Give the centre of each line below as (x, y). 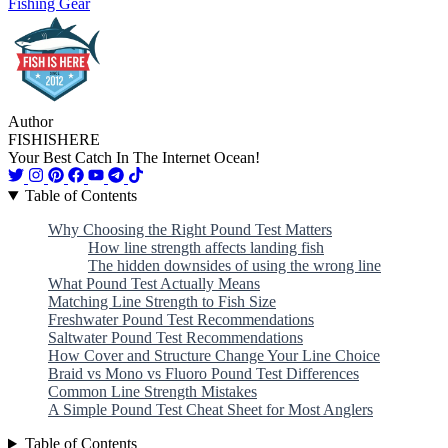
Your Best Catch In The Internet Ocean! (134, 158)
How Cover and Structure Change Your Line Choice (214, 356)
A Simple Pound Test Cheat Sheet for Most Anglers (210, 410)
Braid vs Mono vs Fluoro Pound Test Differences (203, 374)
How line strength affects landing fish (206, 248)
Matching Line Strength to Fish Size (162, 302)
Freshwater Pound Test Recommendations (181, 320)
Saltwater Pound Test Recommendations (175, 338)
